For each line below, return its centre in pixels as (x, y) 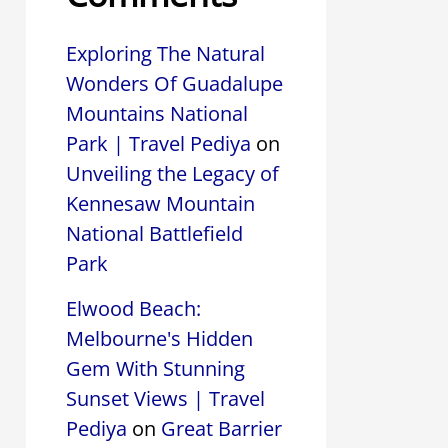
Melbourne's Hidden (159, 338)
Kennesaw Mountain (160, 203)
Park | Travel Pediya (158, 143)
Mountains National (157, 113)
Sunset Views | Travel (165, 398)
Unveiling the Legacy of (172, 173)
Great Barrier (221, 428)
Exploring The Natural (165, 53)
